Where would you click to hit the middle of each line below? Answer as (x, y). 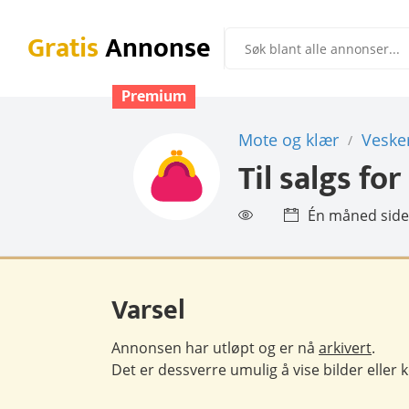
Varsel (148, 310)
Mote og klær (288, 140)
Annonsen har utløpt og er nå (215, 348)
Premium (154, 97)
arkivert (345, 348)
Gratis (63, 48)
